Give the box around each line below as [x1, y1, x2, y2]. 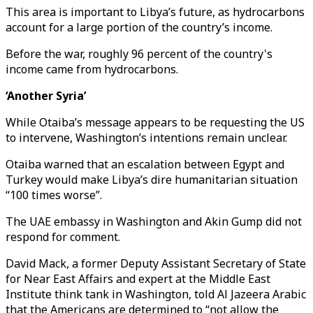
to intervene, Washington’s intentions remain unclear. [6, 130, 287, 145]
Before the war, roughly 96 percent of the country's [6, 46, 272, 61]
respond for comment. [6, 229, 120, 245]
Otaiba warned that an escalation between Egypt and [6, 156, 284, 172]
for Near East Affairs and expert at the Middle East [6, 271, 270, 286]
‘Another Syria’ [6, 88, 86, 103]
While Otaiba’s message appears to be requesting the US [6, 115, 305, 130]
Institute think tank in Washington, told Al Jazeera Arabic [6, 286, 306, 302]
